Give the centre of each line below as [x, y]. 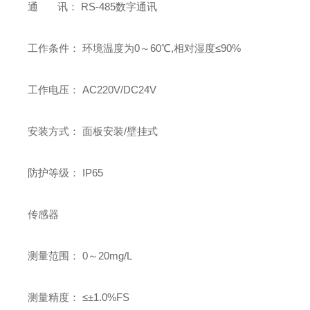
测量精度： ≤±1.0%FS [79, 297]
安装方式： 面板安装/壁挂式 [93, 131]
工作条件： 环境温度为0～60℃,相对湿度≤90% [135, 48]
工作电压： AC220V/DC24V [92, 90]
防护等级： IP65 [66, 173]
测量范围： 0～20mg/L [80, 256]
